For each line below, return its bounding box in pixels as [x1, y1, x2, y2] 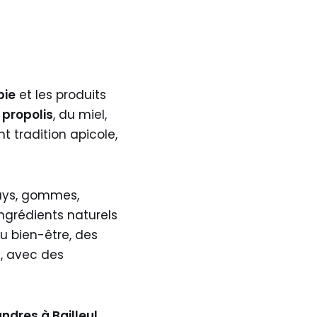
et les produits [15, 86, 106, 103]
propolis [1, 106, 53, 123]
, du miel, [52, 106, 107, 123]
